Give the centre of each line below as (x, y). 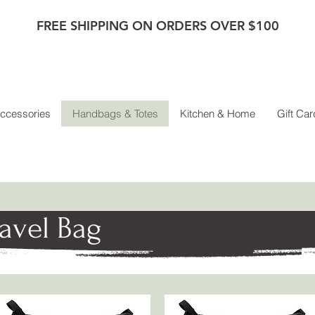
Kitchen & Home (218, 114)
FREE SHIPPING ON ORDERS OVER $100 (157, 26)
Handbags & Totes (115, 114)
